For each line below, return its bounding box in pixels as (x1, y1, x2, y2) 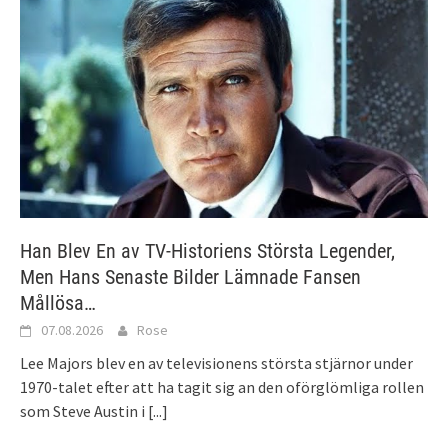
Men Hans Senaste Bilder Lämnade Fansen (20, 265, 361, 290)
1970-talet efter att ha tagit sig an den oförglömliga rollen (20, 377, 424, 398)
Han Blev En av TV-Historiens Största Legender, (20, 239, 395, 264)
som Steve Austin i (20, 401, 148, 422)
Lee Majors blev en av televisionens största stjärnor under (20, 353, 413, 374)
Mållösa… (20, 291, 96, 316)
